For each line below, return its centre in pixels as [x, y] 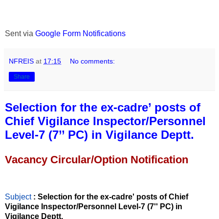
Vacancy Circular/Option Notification [97, 160]
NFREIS [21, 61]
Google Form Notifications [80, 33]
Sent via [20, 33]
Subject [19, 197]
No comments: [93, 61]
